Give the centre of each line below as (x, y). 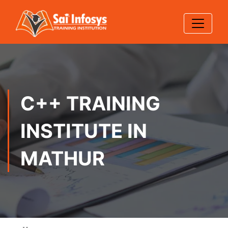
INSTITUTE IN (84, 131)
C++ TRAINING (90, 103)
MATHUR (63, 158)
